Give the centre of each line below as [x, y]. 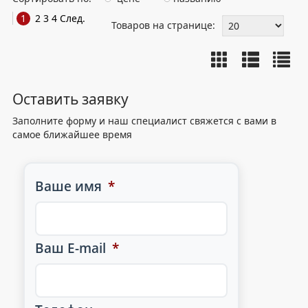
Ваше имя [70, 186]
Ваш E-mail [73, 248]
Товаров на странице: [163, 25]
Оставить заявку [70, 99]
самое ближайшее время [72, 134]
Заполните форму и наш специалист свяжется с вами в [144, 121]
